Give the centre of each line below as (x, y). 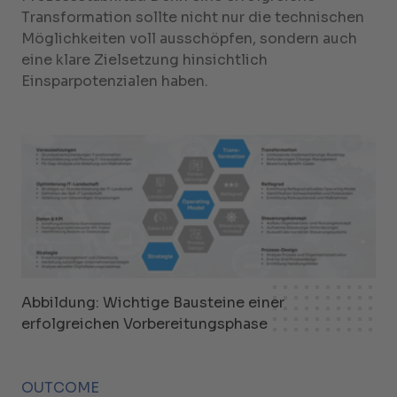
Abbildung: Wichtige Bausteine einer (153, 302)
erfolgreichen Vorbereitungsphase (144, 323)
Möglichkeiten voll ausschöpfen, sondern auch (189, 39)
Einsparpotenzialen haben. (115, 82)
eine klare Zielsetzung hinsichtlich (144, 60)
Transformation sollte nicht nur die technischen (193, 18)
